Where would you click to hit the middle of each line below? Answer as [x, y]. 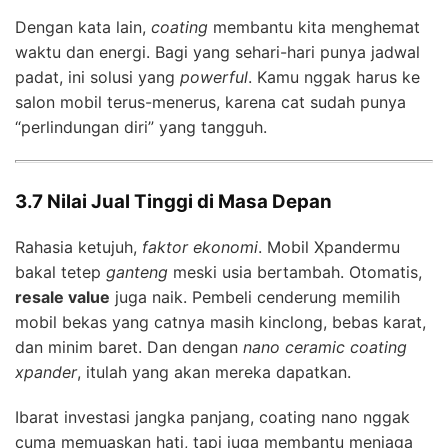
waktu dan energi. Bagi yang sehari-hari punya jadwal [217, 52]
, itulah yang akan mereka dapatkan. [214, 372]
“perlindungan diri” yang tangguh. [141, 127]
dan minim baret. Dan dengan [129, 347]
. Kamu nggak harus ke [334, 77]
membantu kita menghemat [314, 27]
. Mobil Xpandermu [329, 247]
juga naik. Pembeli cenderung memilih [255, 297]
